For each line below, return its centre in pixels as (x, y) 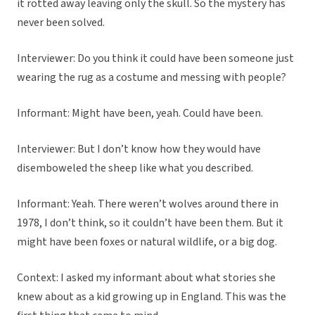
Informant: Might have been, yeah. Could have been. (140, 114)
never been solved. (61, 23)
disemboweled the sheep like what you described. (135, 168)
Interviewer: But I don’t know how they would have (139, 149)
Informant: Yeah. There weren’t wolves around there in (148, 204)
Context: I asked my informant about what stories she (146, 278)
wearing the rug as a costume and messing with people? (152, 78)
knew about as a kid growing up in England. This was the (152, 297)
